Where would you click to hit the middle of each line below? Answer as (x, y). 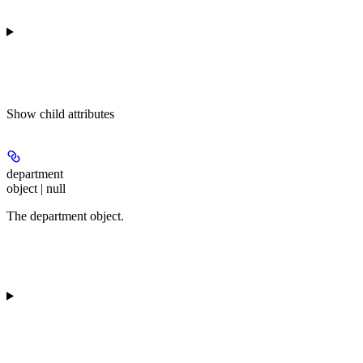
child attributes (77, 114)
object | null (36, 188)
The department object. (65, 216)
